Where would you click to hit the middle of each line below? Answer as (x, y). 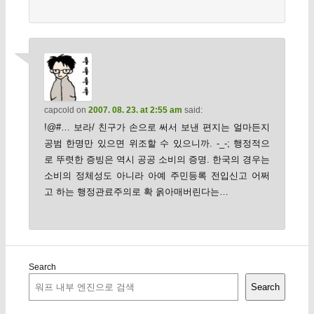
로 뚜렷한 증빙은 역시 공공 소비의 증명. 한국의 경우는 (157, 160)
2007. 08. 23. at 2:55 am (135, 110)
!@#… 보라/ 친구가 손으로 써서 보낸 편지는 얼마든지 (157, 128)
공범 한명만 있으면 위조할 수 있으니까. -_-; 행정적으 (157, 144)
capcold (59, 110)
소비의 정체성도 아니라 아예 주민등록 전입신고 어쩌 (157, 176)
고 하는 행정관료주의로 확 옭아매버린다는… (136, 192)
